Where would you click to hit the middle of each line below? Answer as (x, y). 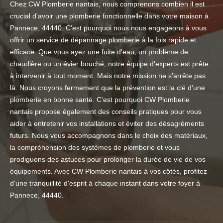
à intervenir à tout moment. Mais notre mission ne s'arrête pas (108, 76)
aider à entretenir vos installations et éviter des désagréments (107, 124)
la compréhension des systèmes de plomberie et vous (95, 148)
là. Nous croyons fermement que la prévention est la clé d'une (108, 88)
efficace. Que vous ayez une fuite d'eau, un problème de (99, 52)
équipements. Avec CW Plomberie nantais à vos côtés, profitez (109, 171)
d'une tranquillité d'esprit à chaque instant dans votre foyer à (105, 183)
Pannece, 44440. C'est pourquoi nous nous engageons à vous (108, 28)
